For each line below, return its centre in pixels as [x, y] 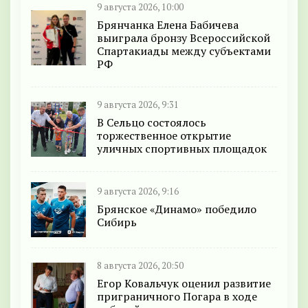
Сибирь [117, 222]
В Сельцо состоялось [152, 122]
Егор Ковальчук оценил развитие [184, 283]
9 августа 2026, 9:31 [138, 104]
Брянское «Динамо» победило [177, 209]
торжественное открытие [164, 135]
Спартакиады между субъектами [184, 51]
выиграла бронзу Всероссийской [184, 37]
